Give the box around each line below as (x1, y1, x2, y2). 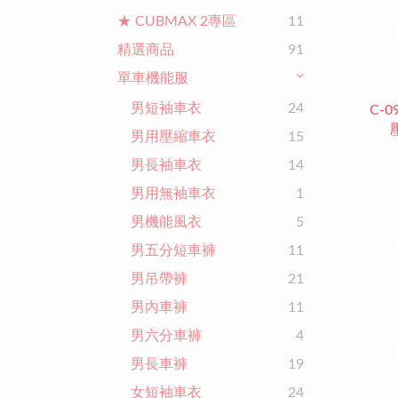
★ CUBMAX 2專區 (117, 14, 236, 28)
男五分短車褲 (131, 243, 216, 258)
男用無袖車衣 (131, 187, 216, 201)
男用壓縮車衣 (131, 130, 216, 144)
